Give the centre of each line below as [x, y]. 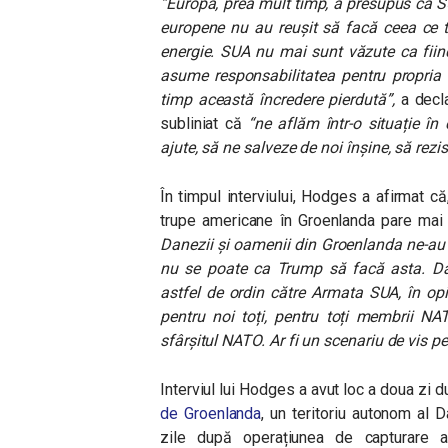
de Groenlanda [211, 414]
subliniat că [204, 124]
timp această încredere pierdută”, [277, 100]
